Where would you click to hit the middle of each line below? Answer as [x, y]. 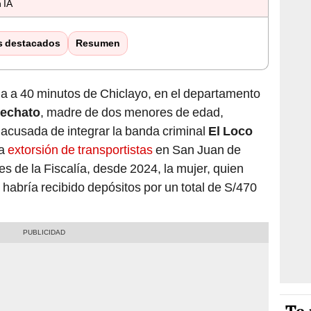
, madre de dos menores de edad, [132, 112]
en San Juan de [197, 150]
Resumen [98, 43]
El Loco [230, 131]
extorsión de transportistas [80, 150]
